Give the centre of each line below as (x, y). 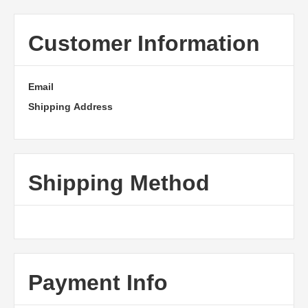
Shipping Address (70, 107)
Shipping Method (119, 183)
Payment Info (98, 283)
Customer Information (144, 43)
